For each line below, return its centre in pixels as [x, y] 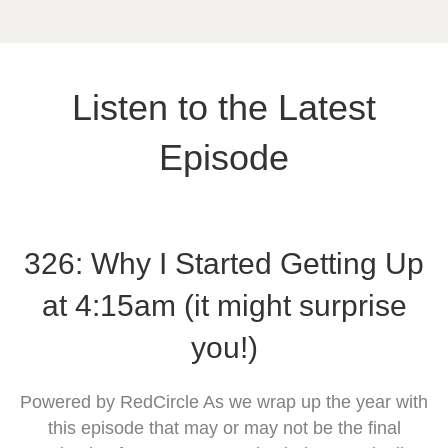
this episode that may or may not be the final [224, 427]
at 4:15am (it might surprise [224, 305]
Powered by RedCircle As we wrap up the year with [224, 401]
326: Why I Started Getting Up [224, 263]
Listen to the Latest [224, 107]
